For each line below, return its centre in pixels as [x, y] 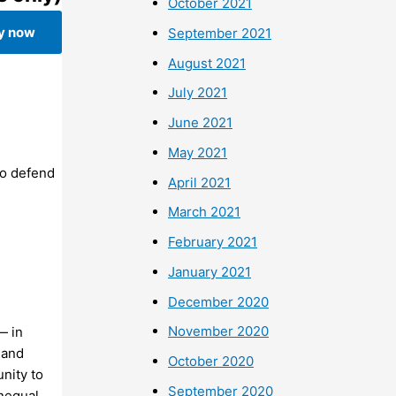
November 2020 [218, 331]
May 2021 [198, 152]
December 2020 [218, 301]
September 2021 [220, 33]
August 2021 [207, 63]
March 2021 [204, 212]
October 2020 [211, 362]
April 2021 [199, 182]
